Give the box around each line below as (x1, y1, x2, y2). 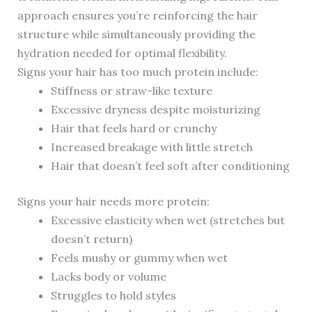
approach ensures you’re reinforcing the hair (17, 8, 258, 23)
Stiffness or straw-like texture (50, 84, 212, 98)
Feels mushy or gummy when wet (50, 251, 228, 265)
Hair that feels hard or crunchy (50, 121, 217, 136)
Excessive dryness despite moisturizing (50, 102, 260, 117)
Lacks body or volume (50, 270, 166, 284)
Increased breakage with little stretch (50, 140, 253, 155)
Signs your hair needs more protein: (17, 194, 210, 209)
